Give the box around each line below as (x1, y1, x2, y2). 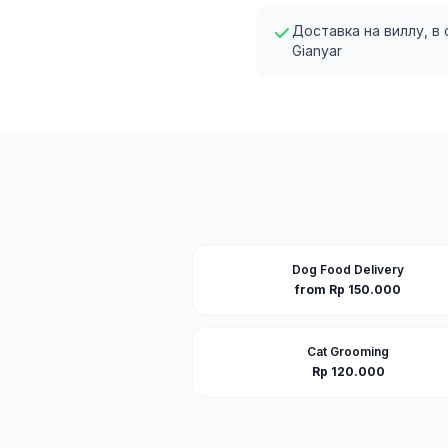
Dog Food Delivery (292, 262, 404, 277)
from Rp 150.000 (295, 282, 401, 297)
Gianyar (292, 42, 342, 59)
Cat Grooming (307, 344, 389, 359)
